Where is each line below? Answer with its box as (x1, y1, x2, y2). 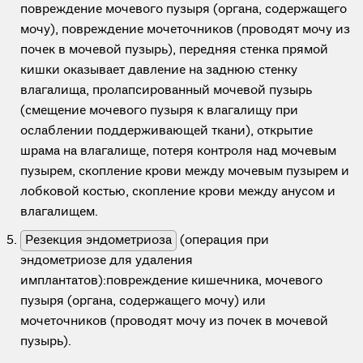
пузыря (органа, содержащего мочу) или (20, 293, 266, 310)
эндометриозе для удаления (20, 253, 193, 269)
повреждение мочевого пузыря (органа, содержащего (20, 2, 347, 18)
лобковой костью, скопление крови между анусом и (20, 184, 335, 200)
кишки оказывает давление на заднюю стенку (20, 62, 297, 79)
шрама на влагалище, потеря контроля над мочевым (20, 143, 336, 160)
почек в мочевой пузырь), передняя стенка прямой (20, 42, 328, 58)
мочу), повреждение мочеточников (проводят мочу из (20, 22, 350, 38)
